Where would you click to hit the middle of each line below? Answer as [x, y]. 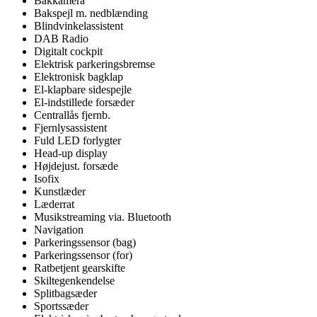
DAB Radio [61, 38]
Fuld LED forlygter [77, 140]
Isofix [47, 178]
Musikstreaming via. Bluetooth [103, 217]
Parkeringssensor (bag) [85, 242]
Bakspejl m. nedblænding [91, 13]
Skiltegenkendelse [74, 280]
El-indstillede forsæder [84, 102]
